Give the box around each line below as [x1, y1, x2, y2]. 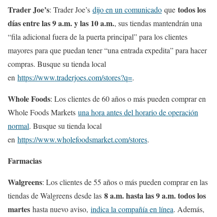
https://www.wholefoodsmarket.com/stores [17, 134, 147, 145]
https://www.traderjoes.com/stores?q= [17, 72, 132, 83]
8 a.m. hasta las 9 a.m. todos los [104, 190, 206, 201]
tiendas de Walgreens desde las [8, 190, 104, 201]
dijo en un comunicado [93, 4, 162, 15]
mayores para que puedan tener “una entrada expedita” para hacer [8, 45, 207, 56]
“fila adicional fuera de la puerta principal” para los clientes [8, 31, 187, 42]
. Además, [173, 204, 204, 215]
